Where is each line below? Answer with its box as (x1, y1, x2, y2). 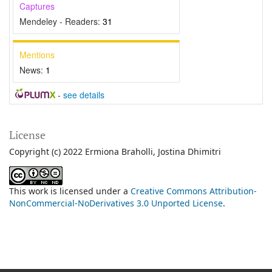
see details (63, 89, 104, 101)
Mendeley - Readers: (19, 15, 103, 28)
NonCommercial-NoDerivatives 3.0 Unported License (9, 197, 223, 209)
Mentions (19, 49, 55, 61)
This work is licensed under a (9, 185, 131, 197)
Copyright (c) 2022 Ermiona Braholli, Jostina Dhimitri (9, 146, 221, 158)
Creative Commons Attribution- (131, 185, 257, 197)
